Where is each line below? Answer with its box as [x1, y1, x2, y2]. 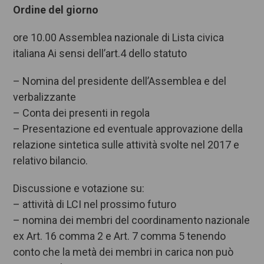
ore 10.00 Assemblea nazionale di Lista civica [13, 31, 225, 44]
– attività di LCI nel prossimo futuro [13, 198, 177, 211]
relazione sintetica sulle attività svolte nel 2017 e [13, 138, 240, 151]
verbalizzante [13, 91, 77, 104]
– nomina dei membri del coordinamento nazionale [13, 214, 250, 227]
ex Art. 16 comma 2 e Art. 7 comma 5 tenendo [13, 230, 226, 243]
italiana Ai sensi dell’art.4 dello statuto [13, 47, 187, 60]
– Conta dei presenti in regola [13, 107, 150, 120]
